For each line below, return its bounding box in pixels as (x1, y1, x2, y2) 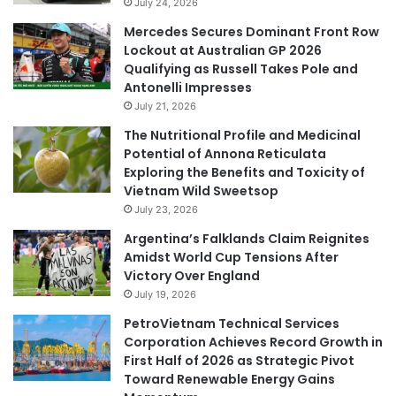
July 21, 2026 (134, 99, 196, 112)
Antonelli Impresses (124, 78, 252, 96)
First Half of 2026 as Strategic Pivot (124, 351, 354, 369)
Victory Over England (124, 266, 260, 285)
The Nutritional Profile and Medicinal (124, 126, 361, 144)
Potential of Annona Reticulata (124, 144, 326, 163)
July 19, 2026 (134, 287, 196, 301)
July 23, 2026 (134, 202, 198, 216)
